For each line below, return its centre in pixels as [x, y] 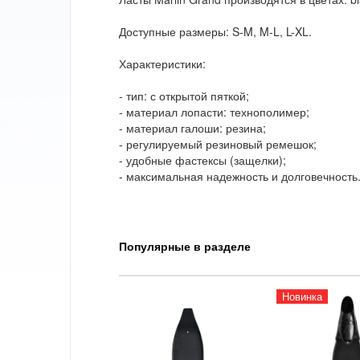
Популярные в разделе [185, 246]
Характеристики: [162, 64]
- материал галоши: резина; [192, 128]
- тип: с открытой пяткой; [184, 96]
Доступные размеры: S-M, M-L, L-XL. [215, 32]
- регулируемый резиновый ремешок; [218, 144]
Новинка [303, 297]
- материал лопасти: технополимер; [214, 112]
